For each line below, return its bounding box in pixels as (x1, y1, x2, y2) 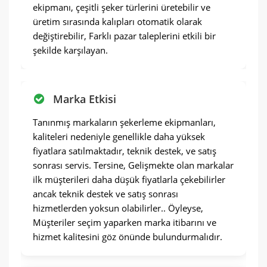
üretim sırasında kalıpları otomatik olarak (33, 15, 202, 27)
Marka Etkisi (53, 92, 116, 106)
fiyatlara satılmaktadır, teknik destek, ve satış (33, 145, 216, 157)
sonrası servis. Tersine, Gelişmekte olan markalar (33, 159, 234, 171)
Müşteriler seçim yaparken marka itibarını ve (33, 216, 216, 228)
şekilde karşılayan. (33, 44, 108, 56)
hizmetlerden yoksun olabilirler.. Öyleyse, (33, 202, 203, 214)
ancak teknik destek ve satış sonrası (33, 188, 178, 200)
